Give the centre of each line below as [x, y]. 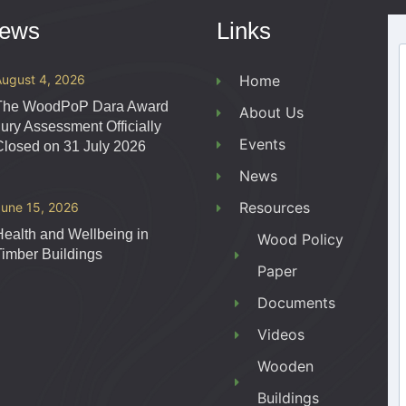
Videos [281, 334]
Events [263, 144]
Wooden [286, 366]
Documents [297, 303]
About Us [272, 112]
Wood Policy [301, 239]
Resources [275, 208]
